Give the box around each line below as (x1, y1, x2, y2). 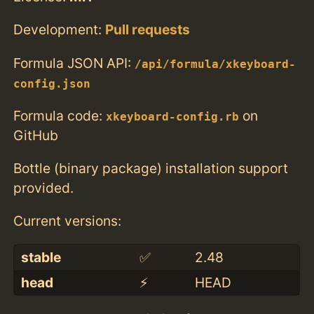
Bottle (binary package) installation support (13, 159, 289, 177)
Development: (13, 21, 106, 39)
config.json (13, 77, 91, 90)
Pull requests (105, 21, 191, 39)
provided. (13, 179, 74, 196)
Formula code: (13, 107, 107, 124)
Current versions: (13, 212, 122, 230)
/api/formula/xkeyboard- (135, 57, 296, 71)
